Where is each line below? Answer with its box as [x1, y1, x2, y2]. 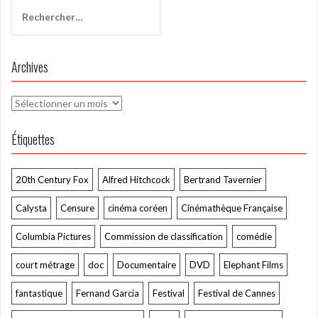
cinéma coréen [108, 202, 168, 214]
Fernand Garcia [76, 287, 139, 299]
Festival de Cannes [198, 287, 275, 299]
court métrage [16, 258, 75, 270]
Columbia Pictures [16, 230, 91, 242]
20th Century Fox [16, 173, 89, 185]
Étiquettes [11, 129, 55, 148]
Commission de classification [104, 230, 223, 242]
